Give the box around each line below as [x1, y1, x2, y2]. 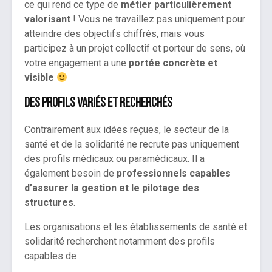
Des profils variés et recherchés [24, 97, 172, 111]
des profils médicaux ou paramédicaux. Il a [24, 153, 205, 165]
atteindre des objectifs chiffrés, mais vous [24, 28, 205, 40]
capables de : [24, 250, 81, 262]
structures [24, 197, 73, 209]
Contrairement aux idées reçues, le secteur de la [24, 124, 229, 136]
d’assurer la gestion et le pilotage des [24, 182, 199, 194]
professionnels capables [117, 168, 231, 180]
